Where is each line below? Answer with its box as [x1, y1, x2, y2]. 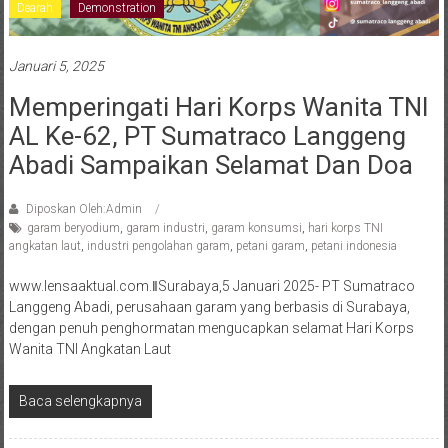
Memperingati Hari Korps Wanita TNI [8, 91, 429, 122]
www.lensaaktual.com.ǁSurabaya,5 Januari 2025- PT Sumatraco [8, 277, 415, 294]
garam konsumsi [210, 220, 302, 235]
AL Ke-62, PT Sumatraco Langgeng [8, 120, 406, 151]
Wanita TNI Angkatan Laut [8, 340, 171, 357]
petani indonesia [310, 238, 397, 253]
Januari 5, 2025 [8, 57, 104, 74]
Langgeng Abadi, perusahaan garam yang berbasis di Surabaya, [8, 298, 410, 315]
